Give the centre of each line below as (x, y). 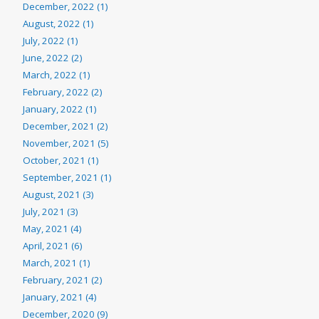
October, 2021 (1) (61, 161)
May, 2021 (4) (52, 229)
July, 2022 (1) (50, 41)
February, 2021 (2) (62, 280)
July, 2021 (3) (50, 212)
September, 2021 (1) (67, 178)
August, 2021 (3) (58, 195)
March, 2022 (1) (56, 75)
